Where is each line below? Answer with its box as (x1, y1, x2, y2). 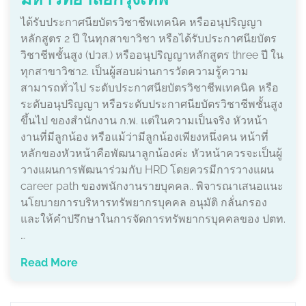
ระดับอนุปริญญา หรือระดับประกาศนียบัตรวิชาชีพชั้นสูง (20, 98, 283, 111)
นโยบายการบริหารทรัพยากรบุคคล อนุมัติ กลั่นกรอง (20, 196, 267, 209)
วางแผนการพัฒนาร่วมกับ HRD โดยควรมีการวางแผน (20, 163, 274, 176)
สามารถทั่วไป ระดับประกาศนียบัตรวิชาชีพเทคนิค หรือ (20, 81, 279, 94)
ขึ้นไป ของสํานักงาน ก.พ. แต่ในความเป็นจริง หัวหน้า (20, 114, 268, 127)
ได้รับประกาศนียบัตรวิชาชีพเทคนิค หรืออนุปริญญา (20, 16, 262, 29)
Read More (20, 256, 78, 269)
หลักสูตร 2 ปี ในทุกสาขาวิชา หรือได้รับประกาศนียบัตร (20, 32, 277, 45)
